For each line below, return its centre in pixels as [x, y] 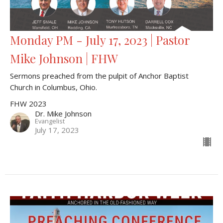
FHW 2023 [28, 103]
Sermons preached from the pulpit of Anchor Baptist [99, 75]
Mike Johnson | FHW [64, 58]
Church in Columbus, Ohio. [54, 87]
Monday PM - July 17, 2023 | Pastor [100, 40]
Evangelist [50, 121]
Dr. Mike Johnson [63, 113]
